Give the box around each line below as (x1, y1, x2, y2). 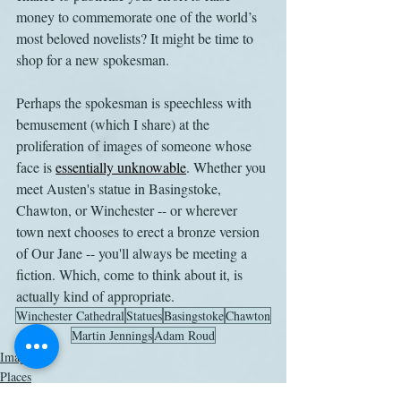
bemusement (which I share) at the (16, 115, 213, 133)
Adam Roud (154, 327, 215, 344)
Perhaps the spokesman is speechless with (16, 93, 255, 112)
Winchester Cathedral (16, 307, 124, 324)
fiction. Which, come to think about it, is (16, 265, 246, 284)
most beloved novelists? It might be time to (16, 29, 257, 47)
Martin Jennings (72, 327, 152, 344)
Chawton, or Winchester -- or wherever (16, 200, 241, 219)
